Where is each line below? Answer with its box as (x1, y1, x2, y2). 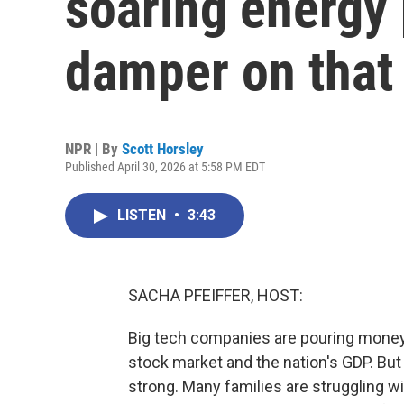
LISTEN (117, 207, 170, 224)
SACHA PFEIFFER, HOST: (128, 286, 303, 305)
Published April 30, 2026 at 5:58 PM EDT (65, 160, 265, 174)
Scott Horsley (122, 140, 204, 158)
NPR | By (65, 140, 122, 158)
